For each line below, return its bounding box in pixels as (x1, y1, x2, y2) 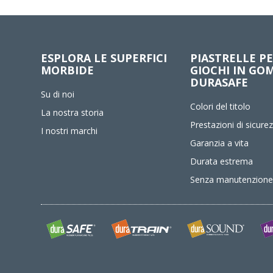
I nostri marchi (41, 125, 98, 136)
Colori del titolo (190, 101, 251, 112)
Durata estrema (190, 155, 253, 167)
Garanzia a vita (190, 137, 249, 149)
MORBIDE (41, 63, 94, 77)
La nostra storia (41, 107, 104, 118)
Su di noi (41, 88, 75, 100)
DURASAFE (190, 75, 249, 90)
